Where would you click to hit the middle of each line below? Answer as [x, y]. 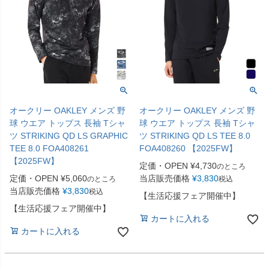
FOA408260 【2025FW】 [188, 149]
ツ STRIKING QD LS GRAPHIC [69, 136]
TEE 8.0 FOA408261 [49, 149]
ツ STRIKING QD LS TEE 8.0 [195, 136]
